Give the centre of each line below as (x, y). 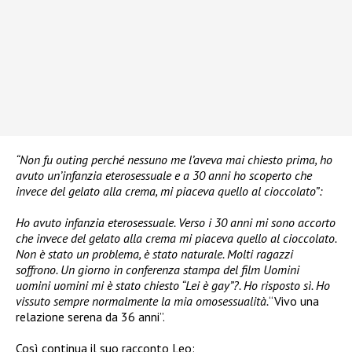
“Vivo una (294, 301)
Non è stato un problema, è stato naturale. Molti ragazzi (154, 253)
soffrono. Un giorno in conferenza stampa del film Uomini (158, 269)
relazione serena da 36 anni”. (90, 316)
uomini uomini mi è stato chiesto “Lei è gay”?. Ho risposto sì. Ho (173, 285)
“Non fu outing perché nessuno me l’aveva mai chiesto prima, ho (174, 159)
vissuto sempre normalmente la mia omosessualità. (142, 301)
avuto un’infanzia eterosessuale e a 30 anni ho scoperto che (164, 175)
